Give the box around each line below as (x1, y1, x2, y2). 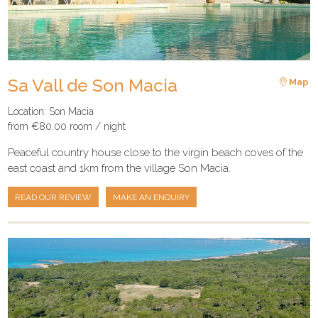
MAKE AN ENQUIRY (113, 192, 190, 202)
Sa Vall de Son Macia (8, 74, 178, 96)
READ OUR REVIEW (15, 192, 92, 202)
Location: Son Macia (8, 106, 94, 118)
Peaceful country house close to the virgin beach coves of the (8, 146, 304, 160)
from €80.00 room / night (8, 121, 126, 133)
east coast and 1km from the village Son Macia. (8, 162, 231, 175)
